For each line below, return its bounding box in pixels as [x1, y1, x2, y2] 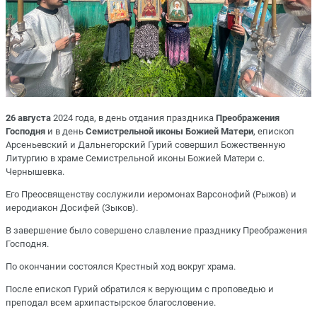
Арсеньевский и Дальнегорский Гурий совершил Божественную [6, 139, 286, 150]
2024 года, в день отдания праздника [51, 112, 216, 123]
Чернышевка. [6, 166, 64, 177]
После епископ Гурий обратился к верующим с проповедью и [6, 284, 274, 295]
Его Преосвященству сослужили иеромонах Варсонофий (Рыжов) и [6, 188, 296, 200]
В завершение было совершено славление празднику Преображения [6, 224, 307, 236]
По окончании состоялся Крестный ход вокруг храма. [6, 261, 236, 272]
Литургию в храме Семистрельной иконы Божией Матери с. [6, 152, 265, 163]
